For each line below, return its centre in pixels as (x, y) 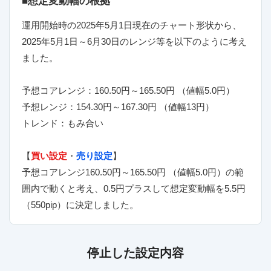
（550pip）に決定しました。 (80, 204)
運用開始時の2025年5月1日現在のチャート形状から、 (131, 25)
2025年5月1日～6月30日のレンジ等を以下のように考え (134, 41)
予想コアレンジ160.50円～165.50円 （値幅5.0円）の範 (132, 172)
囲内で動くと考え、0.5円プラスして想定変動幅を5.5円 (133, 188)
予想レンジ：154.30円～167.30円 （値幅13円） (118, 106)
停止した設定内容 (135, 253)
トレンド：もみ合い (62, 123)
